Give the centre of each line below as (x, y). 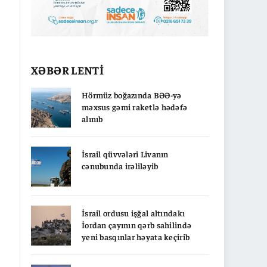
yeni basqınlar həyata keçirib (136, 236)
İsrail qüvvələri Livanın (125, 153)
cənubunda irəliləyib (120, 165)
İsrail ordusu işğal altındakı (133, 212)
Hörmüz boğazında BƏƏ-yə (132, 94)
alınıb (92, 118)
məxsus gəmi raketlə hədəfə (135, 106)
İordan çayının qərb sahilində (137, 224)
